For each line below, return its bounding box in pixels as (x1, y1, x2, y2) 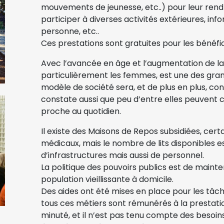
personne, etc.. (41, 25, 99, 37)
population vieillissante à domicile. (41, 173, 173, 185)
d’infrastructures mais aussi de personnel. (41, 149, 204, 161)
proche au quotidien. (41, 105, 121, 117)
